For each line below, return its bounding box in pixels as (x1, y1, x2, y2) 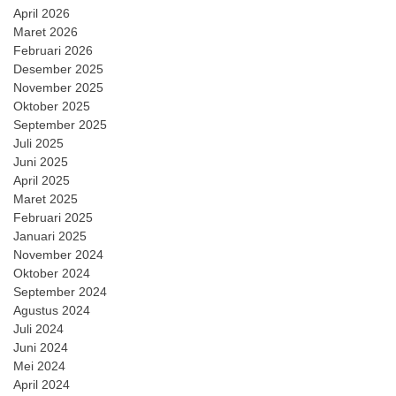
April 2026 (13, 6, 70, 20)
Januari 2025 (13, 229, 87, 243)
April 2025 (13, 173, 70, 187)
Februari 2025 (13, 210, 93, 225)
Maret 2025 (13, 192, 78, 206)
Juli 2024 (13, 322, 64, 336)
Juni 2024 (13, 340, 68, 354)
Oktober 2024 (13, 266, 90, 280)
